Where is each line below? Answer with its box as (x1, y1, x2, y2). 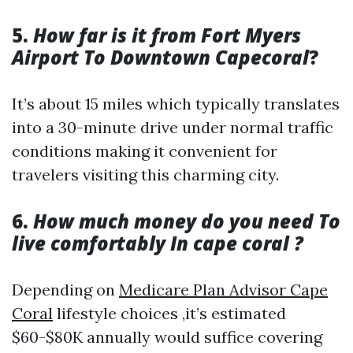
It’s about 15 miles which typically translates (12, 94, 340, 113)
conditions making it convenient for (12, 141, 277, 161)
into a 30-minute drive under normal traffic (12, 117, 333, 137)
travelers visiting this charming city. (12, 165, 279, 184)
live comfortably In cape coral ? (12, 230, 303, 256)
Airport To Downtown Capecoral (12, 44, 309, 70)
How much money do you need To (28, 208, 340, 234)
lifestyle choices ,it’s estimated (53, 303, 286, 323)
